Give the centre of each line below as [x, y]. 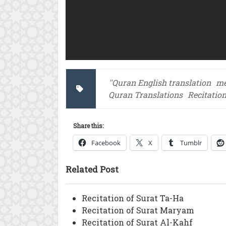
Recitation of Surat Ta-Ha [133, 198]
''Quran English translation [160, 82]
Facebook [106, 143]
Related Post [92, 169]
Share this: [88, 126]
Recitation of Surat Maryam [138, 210]
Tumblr [191, 143]
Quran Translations [146, 95]
